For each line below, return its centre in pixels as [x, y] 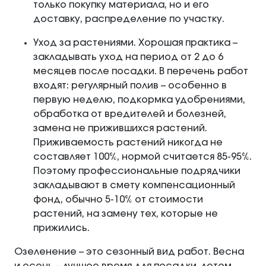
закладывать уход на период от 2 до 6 [128, 57]
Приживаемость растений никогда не [128, 143]
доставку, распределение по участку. [129, 19]
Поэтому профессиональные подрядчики [137, 171]
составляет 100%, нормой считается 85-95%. [142, 157]
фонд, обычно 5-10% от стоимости [118, 200]
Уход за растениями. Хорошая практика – [135, 43]
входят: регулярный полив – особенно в [130, 86]
